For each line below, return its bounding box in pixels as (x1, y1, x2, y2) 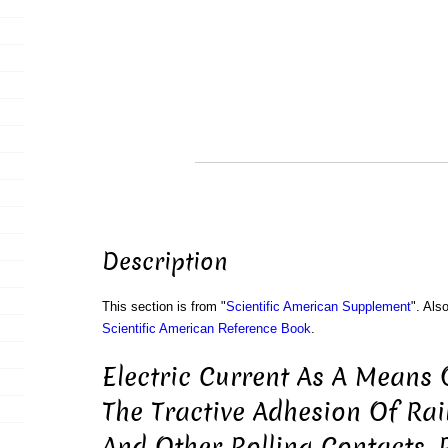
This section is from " (101, 299, 226, 315)
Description (101, 246, 228, 279)
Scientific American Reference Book (101, 321, 311, 337)
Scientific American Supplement (225, 299, 411, 315)
